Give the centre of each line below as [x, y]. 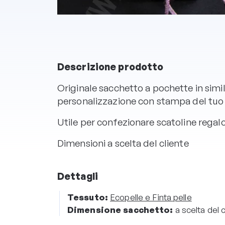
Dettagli [78, 176]
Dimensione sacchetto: [120, 209]
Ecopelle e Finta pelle [151, 197]
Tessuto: [88, 197]
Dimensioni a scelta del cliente [124, 143]
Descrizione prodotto [110, 67]
